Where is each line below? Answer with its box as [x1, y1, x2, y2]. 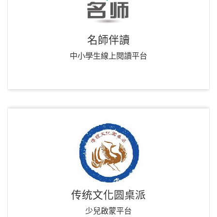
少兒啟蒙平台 [85, 207, 132, 215]
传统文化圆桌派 [71, 189, 146, 201]
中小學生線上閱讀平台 [70, 52, 147, 60]
